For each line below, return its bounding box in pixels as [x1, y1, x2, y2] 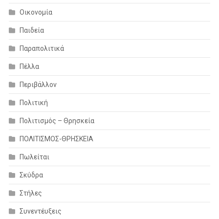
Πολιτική [19, 98, 48, 107]
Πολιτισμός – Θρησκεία [19, 116, 94, 125]
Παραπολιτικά [19, 44, 64, 52]
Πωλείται [19, 153, 49, 161]
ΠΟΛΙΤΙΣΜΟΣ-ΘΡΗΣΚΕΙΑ [19, 134, 93, 143]
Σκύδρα [19, 171, 43, 179]
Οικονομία [19, 8, 52, 16]
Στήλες [19, 189, 42, 197]
